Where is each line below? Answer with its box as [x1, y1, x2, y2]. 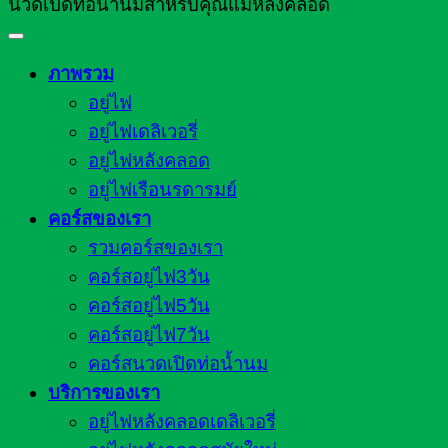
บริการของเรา [48, 382, 160, 404]
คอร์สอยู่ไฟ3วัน [88, 266, 210, 288]
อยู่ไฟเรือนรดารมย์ [88, 179, 237, 201]
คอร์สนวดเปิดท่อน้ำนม [88, 353, 268, 375]
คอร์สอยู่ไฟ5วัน [88, 295, 210, 317]
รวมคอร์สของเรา [88, 237, 223, 259]
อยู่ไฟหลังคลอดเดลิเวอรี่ [88, 411, 276, 433]
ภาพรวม [48, 63, 114, 85]
